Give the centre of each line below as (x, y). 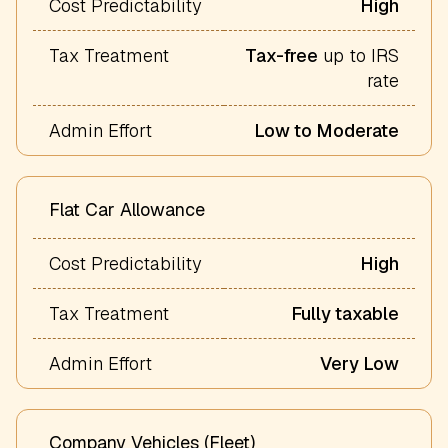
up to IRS (358, 55)
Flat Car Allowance (127, 209)
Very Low (359, 363)
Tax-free (281, 55)
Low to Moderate (326, 130)
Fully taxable (345, 313)
